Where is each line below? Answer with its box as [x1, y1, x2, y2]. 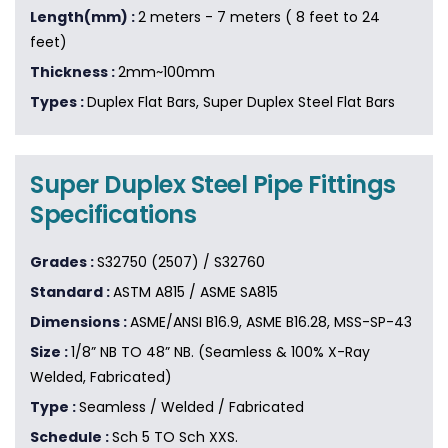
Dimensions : [30, 312, 130, 333]
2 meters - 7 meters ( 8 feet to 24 [138, 7, 380, 28]
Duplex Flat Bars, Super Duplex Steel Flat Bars [87, 92, 395, 113]
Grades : [30, 252, 97, 273]
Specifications [30, 198, 197, 232]
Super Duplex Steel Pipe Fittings [30, 168, 396, 202]
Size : [30, 342, 71, 363]
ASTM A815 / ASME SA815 [113, 282, 278, 303]
